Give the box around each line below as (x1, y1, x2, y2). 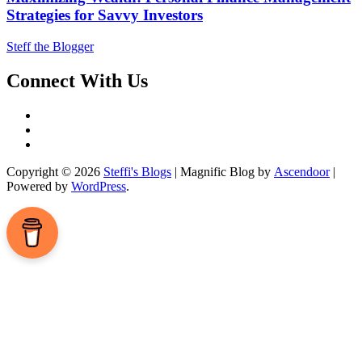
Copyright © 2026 (6, 164, 103, 179)
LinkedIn (38, 121, 85, 136)
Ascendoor (274, 164, 330, 179)
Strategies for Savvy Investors (6, 6, 203, 24)
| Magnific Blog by (171, 164, 274, 179)
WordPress (71, 179, 126, 193)
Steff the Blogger (6, 39, 94, 53)
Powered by (6, 179, 71, 193)
